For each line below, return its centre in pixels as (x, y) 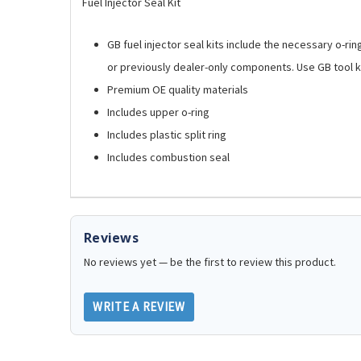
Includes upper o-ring (159, 112)
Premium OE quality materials (178, 89)
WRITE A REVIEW (139, 307)
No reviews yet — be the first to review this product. (210, 262)
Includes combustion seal (169, 157)
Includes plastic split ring (167, 134)
